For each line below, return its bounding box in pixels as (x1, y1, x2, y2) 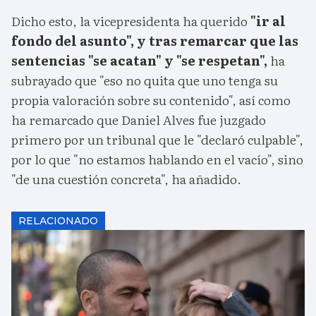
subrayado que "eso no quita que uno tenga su (11, 71, 278, 90)
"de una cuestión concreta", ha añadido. (11, 169, 241, 189)
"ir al (248, 11, 286, 31)
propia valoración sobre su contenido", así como (11, 90, 291, 110)
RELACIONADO (18, 214, 98, 228)
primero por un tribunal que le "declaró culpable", (11, 130, 303, 150)
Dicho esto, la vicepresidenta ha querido (11, 11, 248, 31)
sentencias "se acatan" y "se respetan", (11, 51, 267, 71)
